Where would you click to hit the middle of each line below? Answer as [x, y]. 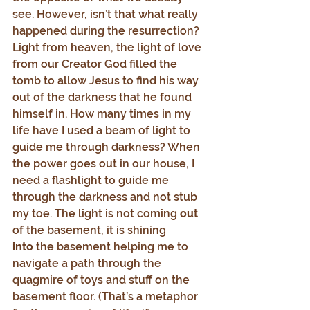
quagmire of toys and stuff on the [102, 280]
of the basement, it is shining [91, 230]
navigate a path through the [88, 263]
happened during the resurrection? [107, 31]
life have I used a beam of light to [103, 130]
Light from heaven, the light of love [108, 47]
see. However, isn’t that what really [107, 14]
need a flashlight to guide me [92, 180]
